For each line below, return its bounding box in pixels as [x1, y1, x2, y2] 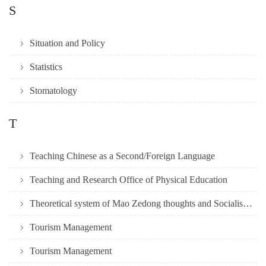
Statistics [30, 62, 62, 72]
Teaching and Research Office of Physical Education [30, 175, 227, 185]
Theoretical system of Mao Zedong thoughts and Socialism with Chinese [243, 198, 252, 209]
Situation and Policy [30, 38, 105, 49]
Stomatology [30, 85, 77, 96]
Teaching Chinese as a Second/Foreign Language [30, 151, 215, 161]
